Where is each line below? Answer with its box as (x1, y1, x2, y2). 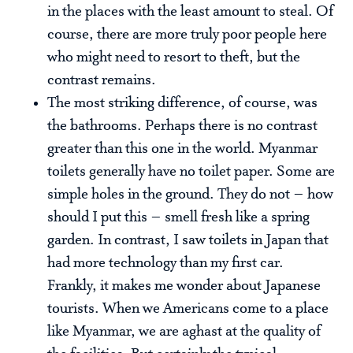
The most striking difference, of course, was (47, 95, 318, 113)
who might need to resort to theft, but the (47, 49, 300, 67)
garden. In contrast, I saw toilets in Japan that (47, 232, 329, 250)
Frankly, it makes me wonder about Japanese (47, 277, 321, 295)
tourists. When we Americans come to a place (47, 300, 329, 318)
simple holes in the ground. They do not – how (47, 186, 333, 204)
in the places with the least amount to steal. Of (47, 3, 333, 21)
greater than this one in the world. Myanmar (47, 140, 318, 158)
